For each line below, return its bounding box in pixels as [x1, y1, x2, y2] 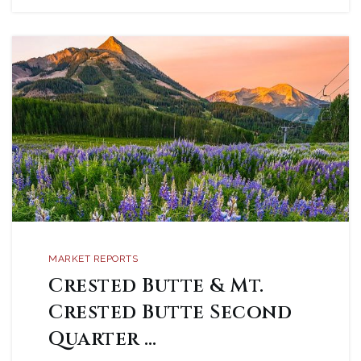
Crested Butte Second [48, 300, 292, 326]
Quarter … [48, 326, 157, 352]
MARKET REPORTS [48, 253, 138, 264]
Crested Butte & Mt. [48, 273, 264, 299]
